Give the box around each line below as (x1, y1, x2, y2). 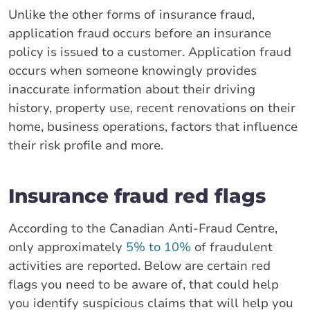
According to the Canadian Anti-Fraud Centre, (8, 219, 277, 237)
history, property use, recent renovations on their (8, 99, 295, 116)
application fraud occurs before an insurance (8, 24, 271, 42)
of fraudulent (191, 238, 273, 255)
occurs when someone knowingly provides (8, 62, 257, 79)
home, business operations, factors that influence (8, 118, 298, 135)
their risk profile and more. (8, 136, 163, 154)
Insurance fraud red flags (8, 183, 266, 208)
